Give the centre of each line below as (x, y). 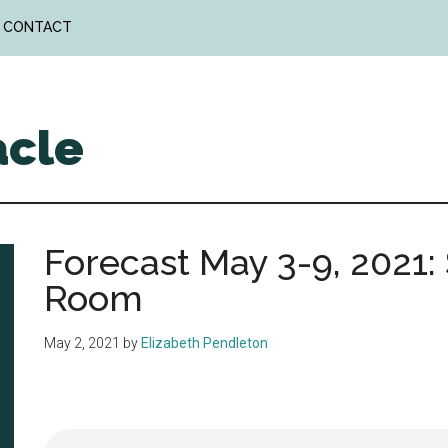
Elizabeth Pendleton (204, 343)
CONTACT (37, 27)
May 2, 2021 (82, 343)
